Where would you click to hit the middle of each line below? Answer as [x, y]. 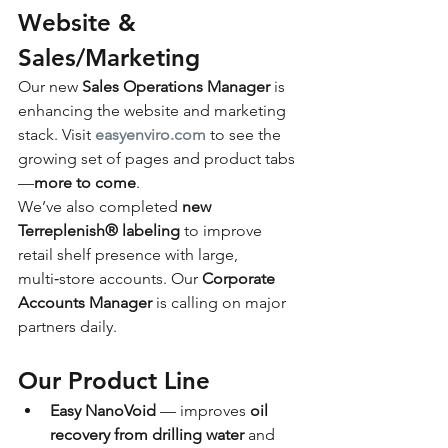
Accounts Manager [85, 303]
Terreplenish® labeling [99, 231]
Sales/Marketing [109, 58]
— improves [203, 411]
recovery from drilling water [147, 435]
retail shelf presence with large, [130, 255]
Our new [50, 87]
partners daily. [67, 327]
